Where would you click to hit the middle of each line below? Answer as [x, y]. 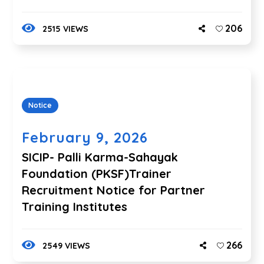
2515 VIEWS [65, 29]
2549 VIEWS [66, 246]
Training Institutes [75, 207]
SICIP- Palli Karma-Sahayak [100, 157]
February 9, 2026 [85, 137]
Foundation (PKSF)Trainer [97, 174]
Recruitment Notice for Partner [114, 190]
